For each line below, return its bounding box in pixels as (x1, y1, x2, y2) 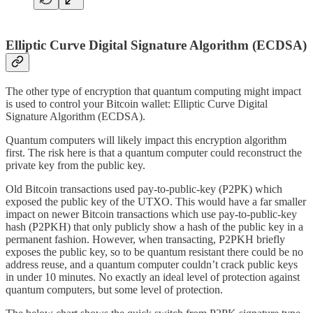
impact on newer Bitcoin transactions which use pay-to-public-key (6, 208, 297, 221)
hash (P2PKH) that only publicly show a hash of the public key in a (6, 221, 303, 233)
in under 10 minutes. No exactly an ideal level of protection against (6, 271, 300, 284)
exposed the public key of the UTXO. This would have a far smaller (6, 196, 306, 208)
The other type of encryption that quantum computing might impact (6, 85, 301, 98)
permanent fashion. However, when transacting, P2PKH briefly (6, 233, 285, 246)
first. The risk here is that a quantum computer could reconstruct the (6, 147, 302, 159)
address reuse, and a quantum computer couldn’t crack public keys (6, 259, 298, 271)
